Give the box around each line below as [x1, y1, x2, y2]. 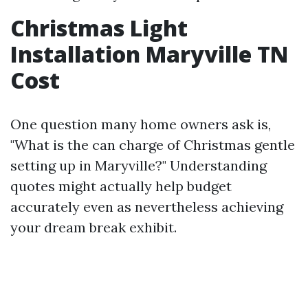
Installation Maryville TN [10, 39, 288, 69]
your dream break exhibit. [10, 219, 177, 236]
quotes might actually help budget [10, 177, 232, 195]
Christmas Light [10, 13, 188, 43]
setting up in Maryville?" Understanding [10, 157, 267, 174]
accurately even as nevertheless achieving [10, 198, 283, 215]
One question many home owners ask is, [10, 115, 271, 133]
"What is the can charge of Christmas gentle [10, 136, 295, 153]
